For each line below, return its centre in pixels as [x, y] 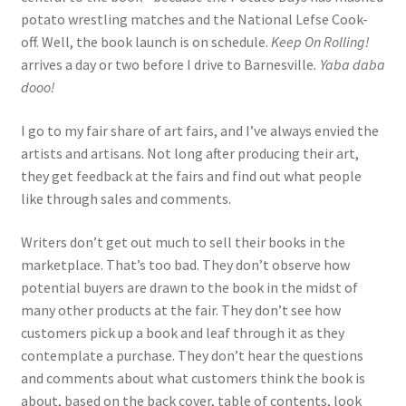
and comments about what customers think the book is [193, 377]
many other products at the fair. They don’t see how [180, 309]
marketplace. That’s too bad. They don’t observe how [185, 264]
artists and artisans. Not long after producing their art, [189, 154]
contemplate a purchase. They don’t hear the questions [192, 355]
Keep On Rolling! [320, 42]
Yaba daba [352, 65]
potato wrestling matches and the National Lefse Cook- [194, 19]
